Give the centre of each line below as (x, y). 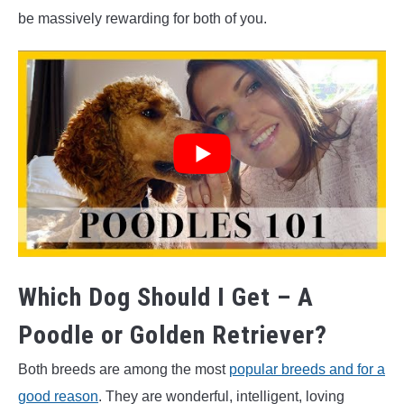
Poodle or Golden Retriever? (173, 335)
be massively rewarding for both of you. (142, 18)
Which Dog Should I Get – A (166, 297)
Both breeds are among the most (124, 369)
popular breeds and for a (307, 369)
